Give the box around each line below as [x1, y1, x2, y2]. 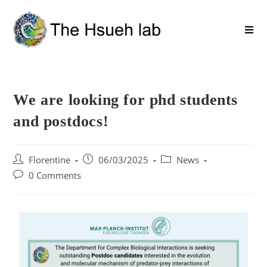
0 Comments [29, 170, 82, 181]
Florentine [29, 154, 71, 166]
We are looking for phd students [13, 91, 238, 108]
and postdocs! [13, 113, 109, 130]
